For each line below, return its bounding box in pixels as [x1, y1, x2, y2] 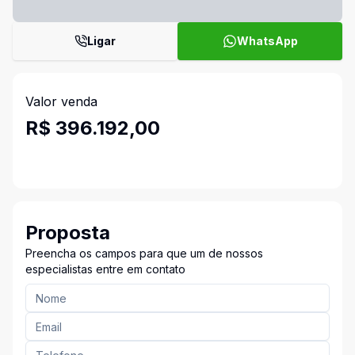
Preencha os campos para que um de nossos [25, 246, 263, 260]
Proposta [25, 221, 110, 244]
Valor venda [25, 94, 97, 109]
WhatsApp [236, 34, 298, 48]
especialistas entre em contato [25, 262, 185, 276]
